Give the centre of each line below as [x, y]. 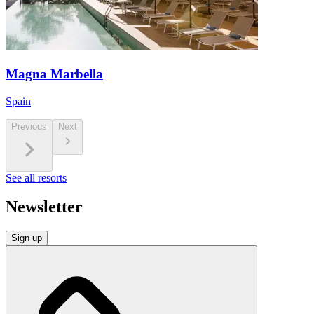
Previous [29, 126]
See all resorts [36, 177]
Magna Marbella [54, 74]
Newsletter [44, 207]
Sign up [27, 238]
